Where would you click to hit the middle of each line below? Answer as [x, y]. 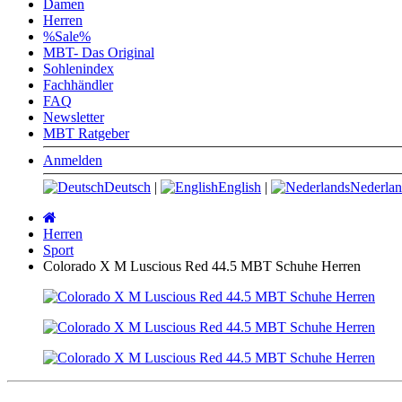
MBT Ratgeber [86, 133]
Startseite [81, 216]
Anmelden [73, 160]
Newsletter [74, 117]
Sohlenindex [79, 68]
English [240, 187]
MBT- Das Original [99, 52]
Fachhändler [78, 84]
